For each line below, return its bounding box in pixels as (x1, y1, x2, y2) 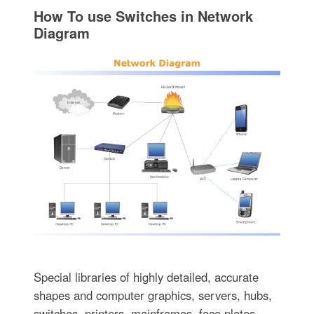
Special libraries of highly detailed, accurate (33, 268, 259, 285)
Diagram (33, 22, 90, 43)
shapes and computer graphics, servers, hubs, (33, 286, 272, 303)
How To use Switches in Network (33, 6, 253, 26)
